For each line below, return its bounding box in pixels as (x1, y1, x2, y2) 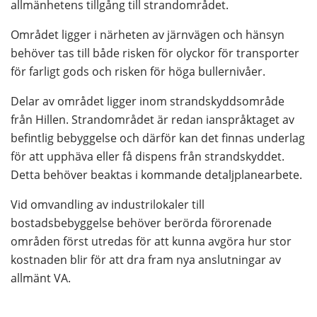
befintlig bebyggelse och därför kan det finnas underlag (11, 130, 305, 146)
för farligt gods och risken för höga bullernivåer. (11, 64, 265, 80)
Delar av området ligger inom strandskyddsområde (11, 93, 284, 110)
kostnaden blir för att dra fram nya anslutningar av (11, 252, 281, 268)
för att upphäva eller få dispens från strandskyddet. (11, 149, 284, 165)
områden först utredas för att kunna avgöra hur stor (11, 234, 292, 250)
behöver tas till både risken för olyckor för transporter (11, 45, 299, 62)
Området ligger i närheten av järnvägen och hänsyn (11, 27, 284, 43)
